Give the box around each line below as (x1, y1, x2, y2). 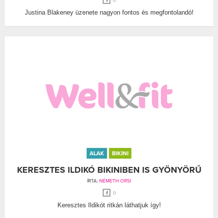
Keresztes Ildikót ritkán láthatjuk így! (57, 201, 161, 209)
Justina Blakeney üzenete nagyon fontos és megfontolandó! (24, 8, 194, 16)
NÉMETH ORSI (99, 178, 131, 184)
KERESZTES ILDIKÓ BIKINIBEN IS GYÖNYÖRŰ (17, 164, 201, 175)
